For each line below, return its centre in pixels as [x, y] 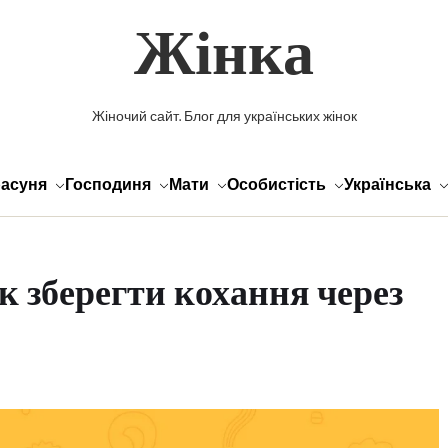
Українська [387, 186]
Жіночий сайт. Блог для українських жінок [224, 117]
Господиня [108, 186]
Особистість [276, 186]
